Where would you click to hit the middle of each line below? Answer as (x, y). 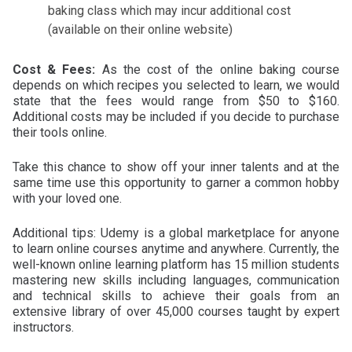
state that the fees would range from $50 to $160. (176, 101)
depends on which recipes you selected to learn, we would (176, 85)
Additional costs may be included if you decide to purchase (176, 116)
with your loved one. (67, 198)
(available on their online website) (140, 29)
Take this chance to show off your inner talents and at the (176, 167)
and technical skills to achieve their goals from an (176, 295)
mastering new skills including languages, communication (176, 280)
